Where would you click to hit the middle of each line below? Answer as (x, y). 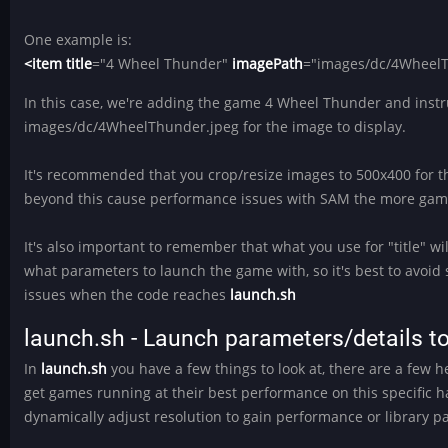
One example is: (78, 40)
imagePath (268, 64)
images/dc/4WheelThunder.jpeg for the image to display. (215, 126)
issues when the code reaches (127, 294)
